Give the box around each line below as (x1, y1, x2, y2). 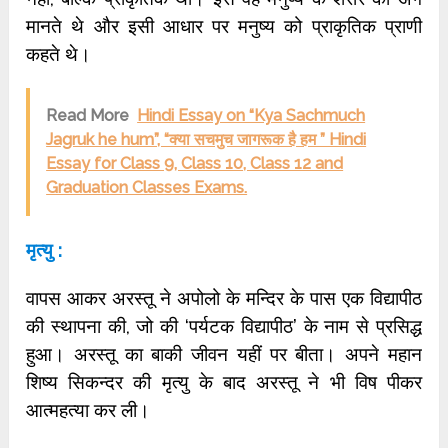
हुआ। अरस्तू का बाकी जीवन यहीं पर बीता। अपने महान (26, 343, 422, 365)
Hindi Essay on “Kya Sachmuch (137, 106, 366, 125)
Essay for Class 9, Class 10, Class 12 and (46, 154, 344, 173)
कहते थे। (26, 43, 92, 65)
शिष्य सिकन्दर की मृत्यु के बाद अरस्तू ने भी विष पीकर (26, 371, 422, 393)
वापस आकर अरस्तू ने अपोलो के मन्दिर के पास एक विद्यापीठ (26, 287, 422, 309)
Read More (46, 106, 130, 125)
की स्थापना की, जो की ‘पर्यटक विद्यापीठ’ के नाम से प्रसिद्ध (26, 315, 422, 337)
